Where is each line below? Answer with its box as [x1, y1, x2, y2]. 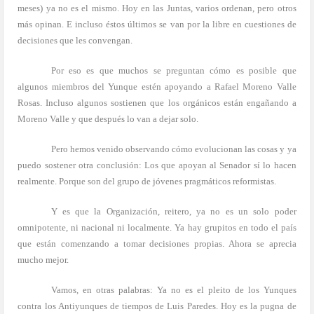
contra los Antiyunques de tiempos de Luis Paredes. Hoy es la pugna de [18, 300, 296, 311]
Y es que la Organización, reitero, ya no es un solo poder [50, 205, 296, 217]
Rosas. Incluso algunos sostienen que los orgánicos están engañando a [18, 97, 296, 108]
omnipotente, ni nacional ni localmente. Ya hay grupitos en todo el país [18, 221, 296, 233]
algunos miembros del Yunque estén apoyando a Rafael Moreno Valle [18, 81, 296, 92]
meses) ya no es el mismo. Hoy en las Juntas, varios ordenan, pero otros [18, 2, 296, 13]
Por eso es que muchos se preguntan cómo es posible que [50, 64, 296, 76]
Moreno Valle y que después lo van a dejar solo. [18, 113, 199, 124]
